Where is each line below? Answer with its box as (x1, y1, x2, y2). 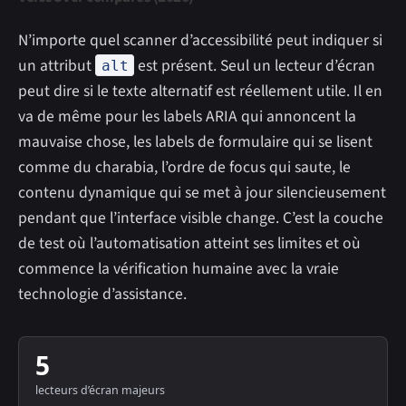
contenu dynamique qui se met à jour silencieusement (18, 180, 386, 204)
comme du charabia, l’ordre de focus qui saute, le (18, 155, 351, 179)
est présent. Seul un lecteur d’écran (134, 53, 376, 77)
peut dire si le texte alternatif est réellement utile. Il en (18, 79, 382, 102)
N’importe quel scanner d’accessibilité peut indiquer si (18, 28, 382, 52)
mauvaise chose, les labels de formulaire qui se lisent (18, 130, 372, 153)
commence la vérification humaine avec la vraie (18, 256, 339, 280)
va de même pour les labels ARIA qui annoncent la (18, 104, 356, 128)
